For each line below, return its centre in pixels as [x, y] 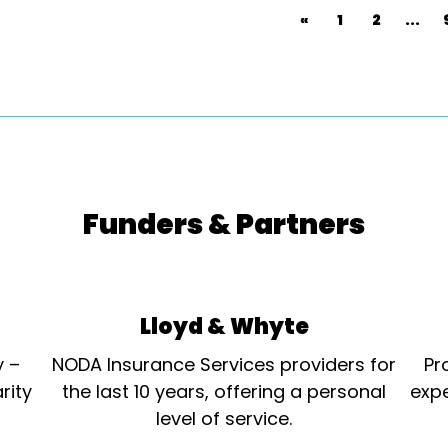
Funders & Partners [224, 224]
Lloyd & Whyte [224, 326]
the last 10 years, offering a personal [224, 391]
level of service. [224, 418]
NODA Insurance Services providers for [224, 364]
